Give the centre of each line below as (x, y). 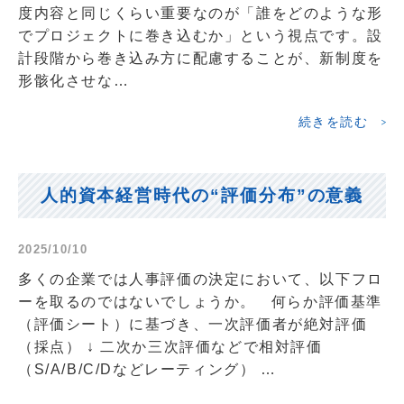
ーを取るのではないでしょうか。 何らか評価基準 (200, 301)
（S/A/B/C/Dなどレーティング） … (147, 369)
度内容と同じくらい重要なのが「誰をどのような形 (201, 13)
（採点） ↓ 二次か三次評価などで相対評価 (170, 346)
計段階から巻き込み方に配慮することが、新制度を (201, 58)
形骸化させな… (74, 80)
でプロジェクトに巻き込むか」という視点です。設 (201, 35)
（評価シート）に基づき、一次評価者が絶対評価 (193, 324)
